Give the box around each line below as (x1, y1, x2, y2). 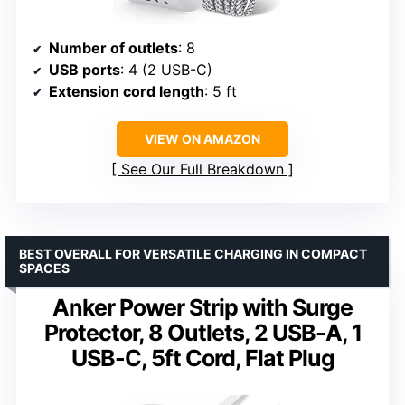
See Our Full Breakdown (121, 160, 284, 179)
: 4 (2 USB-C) (120, 61, 212, 80)
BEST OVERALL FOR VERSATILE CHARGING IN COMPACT (19, 246, 367, 262)
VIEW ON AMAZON (145, 131, 260, 147)
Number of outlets (49, 39, 178, 58)
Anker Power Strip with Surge (52, 294, 353, 322)
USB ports (49, 61, 120, 80)
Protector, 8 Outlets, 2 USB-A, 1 (43, 319, 362, 347)
